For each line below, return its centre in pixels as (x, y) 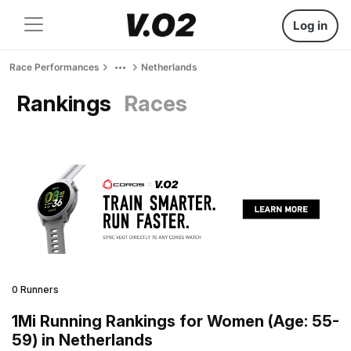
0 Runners (35, 289)
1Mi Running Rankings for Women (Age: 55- (175, 321)
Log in (310, 25)
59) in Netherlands (82, 340)
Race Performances (54, 67)
